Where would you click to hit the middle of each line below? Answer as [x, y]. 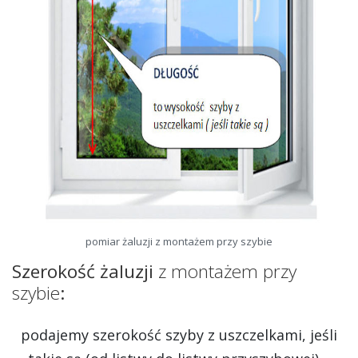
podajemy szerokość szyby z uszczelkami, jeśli [179, 335]
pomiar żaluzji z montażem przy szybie [179, 242]
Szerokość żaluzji [85, 272]
